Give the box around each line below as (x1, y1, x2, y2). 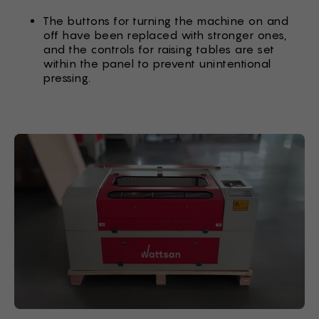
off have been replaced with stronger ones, (43, 28, 286, 42)
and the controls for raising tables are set (43, 43, 275, 56)
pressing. (43, 71, 91, 85)
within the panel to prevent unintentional (43, 57, 271, 70)
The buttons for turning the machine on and (43, 14, 288, 28)
